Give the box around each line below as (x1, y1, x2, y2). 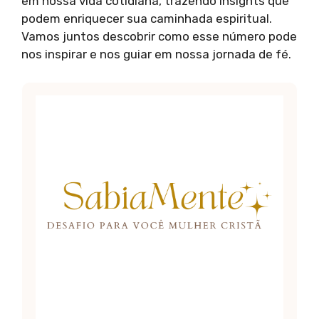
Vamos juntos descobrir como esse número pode (21, 29, 297, 44)
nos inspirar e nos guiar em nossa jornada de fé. (21, 47, 291, 62)
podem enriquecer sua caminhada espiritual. (21, 11, 272, 26)
